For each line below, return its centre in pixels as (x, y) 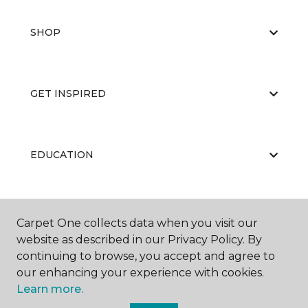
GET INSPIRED (68, 94)
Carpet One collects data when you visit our (137, 223)
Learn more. (50, 289)
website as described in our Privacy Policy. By (139, 240)
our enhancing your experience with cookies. (140, 273)
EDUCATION (62, 155)
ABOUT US (57, 216)
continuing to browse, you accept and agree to (146, 256)
